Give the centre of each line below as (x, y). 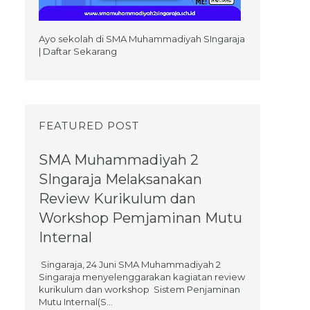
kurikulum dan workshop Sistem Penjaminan (139, 289)
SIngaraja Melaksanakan (120, 179)
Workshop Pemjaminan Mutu (140, 218)
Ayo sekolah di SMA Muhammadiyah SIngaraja (142, 39)
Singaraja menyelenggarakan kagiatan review (142, 277)
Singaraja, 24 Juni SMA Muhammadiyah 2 (130, 264)
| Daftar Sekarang (78, 51)
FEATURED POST (89, 126)
